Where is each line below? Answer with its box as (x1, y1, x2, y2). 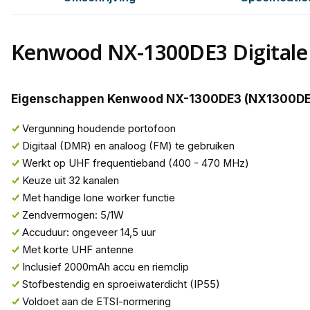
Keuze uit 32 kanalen (21, 174, 119, 188)
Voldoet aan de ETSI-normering (21, 295, 171, 309)
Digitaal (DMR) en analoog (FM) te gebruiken (21, 140, 235, 153)
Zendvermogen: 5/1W (21, 209, 124, 222)
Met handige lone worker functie (21, 192, 175, 205)
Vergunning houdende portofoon (21, 122, 176, 136)
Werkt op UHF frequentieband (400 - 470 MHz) (21, 157, 249, 170)
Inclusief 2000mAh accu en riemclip (21, 261, 189, 274)
